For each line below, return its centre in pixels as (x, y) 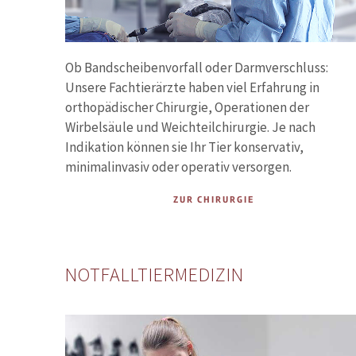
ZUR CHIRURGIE (213, 200)
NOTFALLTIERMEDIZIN (155, 275)
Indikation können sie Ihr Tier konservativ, (184, 147)
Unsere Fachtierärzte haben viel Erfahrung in (192, 88)
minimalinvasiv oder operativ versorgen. (178, 167)
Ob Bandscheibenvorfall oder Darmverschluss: (197, 68)
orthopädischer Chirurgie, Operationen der (187, 108)
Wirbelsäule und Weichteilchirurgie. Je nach (190, 128)
